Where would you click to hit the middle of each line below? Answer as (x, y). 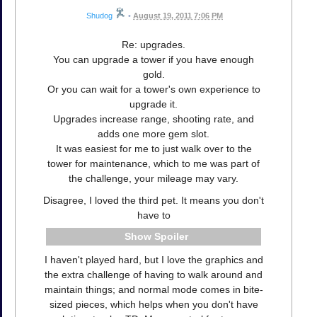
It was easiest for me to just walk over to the (154, 148)
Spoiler (171, 236)
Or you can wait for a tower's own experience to (154, 89)
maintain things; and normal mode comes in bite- (154, 290)
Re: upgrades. (154, 44)
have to (154, 215)
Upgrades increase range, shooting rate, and (154, 119)
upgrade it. (154, 104)
